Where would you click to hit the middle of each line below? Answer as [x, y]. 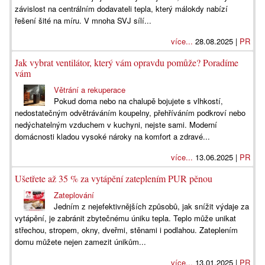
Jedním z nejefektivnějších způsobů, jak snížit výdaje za [152, 206]
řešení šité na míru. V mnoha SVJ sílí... [83, 20]
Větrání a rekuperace [90, 90]
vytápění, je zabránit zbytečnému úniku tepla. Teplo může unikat [125, 218]
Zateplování [74, 195]
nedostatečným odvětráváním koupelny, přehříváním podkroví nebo [130, 113]
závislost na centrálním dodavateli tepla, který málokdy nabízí [121, 9]
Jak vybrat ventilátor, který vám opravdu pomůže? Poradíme [127, 62]
